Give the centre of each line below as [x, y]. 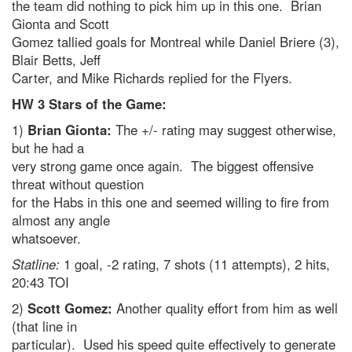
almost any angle [61, 220]
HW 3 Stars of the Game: [89, 104]
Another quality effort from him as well [225, 308]
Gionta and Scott [60, 24]
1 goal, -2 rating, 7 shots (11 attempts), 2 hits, [195, 264]
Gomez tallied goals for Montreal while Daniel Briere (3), [176, 42]
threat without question [78, 184]
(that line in [44, 326]
